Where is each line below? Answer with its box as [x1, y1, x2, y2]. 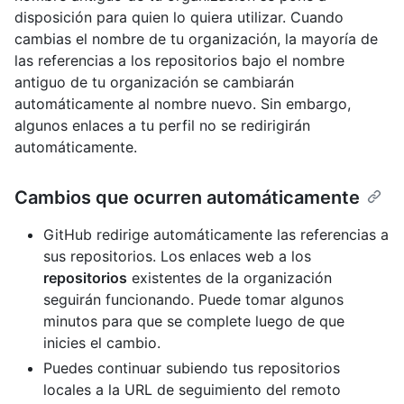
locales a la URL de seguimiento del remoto [43, 381, 341, 399]
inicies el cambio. [43, 334, 161, 353]
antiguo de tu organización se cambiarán [14, 73, 294, 92]
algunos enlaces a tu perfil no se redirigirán [14, 116, 310, 135]
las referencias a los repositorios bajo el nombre [14, 51, 344, 70]
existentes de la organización [127, 269, 332, 288]
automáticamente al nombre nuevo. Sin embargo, [14, 95, 351, 114]
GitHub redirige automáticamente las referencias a [43, 225, 389, 244]
